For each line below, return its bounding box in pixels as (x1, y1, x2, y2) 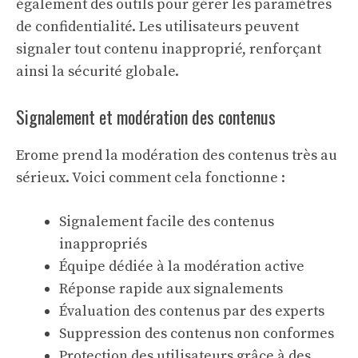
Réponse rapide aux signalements (59, 280, 283, 298)
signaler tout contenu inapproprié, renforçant (16, 40, 321, 58)
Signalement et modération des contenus (16, 104, 276, 129)
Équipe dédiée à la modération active (59, 257, 304, 276)
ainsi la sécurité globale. (16, 62, 179, 81)
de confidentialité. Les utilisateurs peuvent (16, 18, 299, 36)
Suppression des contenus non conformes (59, 324, 334, 343)
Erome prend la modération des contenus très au (16, 146, 337, 165)
